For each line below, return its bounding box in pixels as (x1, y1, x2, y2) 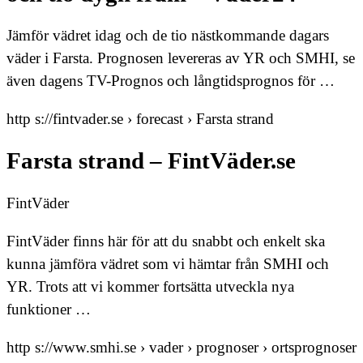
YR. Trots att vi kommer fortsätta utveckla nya (6, 277, 294, 295)
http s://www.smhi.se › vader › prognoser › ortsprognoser (6, 338, 357, 356)
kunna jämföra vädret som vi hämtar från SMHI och (6, 254, 329, 272)
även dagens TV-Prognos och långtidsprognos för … (6, 72, 335, 90)
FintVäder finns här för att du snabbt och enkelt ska (6, 232, 325, 250)
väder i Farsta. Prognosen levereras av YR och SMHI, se (6, 49, 355, 67)
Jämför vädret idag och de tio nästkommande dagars (6, 27, 329, 45)
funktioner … (6, 300, 91, 318)
